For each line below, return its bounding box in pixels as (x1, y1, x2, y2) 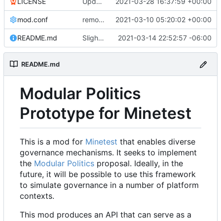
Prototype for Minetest (20, 103, 191, 123)
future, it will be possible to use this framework (20, 169, 196, 180)
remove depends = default (99, 15, 105, 24)
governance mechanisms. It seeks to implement (20, 147, 197, 158)
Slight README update (98, 34, 104, 42)
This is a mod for (20, 137, 85, 147)
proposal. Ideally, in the (94, 158, 183, 169)
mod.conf (17, 15, 48, 24)
